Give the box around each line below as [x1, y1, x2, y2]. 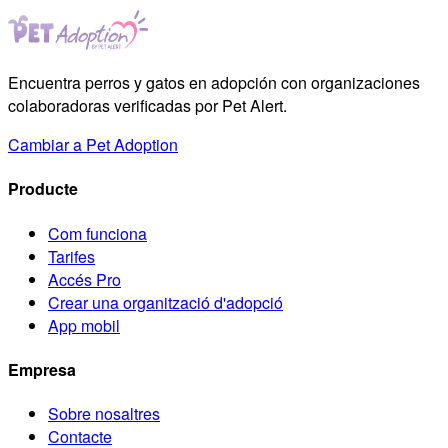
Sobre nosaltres [48, 402, 160, 426]
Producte [8, 177, 78, 201]
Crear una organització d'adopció [48, 290, 283, 314]
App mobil [48, 313, 120, 337]
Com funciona [48, 221, 147, 245]
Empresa [8, 357, 76, 381]
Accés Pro [48, 267, 121, 291]
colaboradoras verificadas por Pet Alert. [8, 94, 287, 118]
